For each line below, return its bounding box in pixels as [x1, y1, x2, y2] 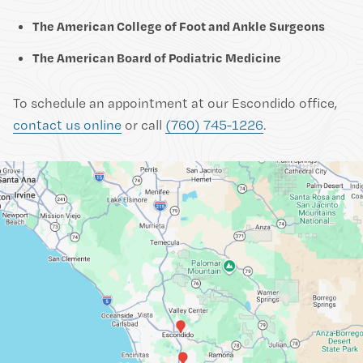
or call [122, 116, 165, 133]
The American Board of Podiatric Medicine [32, 49, 281, 66]
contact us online [13, 116, 122, 133]
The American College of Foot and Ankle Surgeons [32, 18, 325, 34]
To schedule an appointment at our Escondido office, [13, 94, 337, 111]
